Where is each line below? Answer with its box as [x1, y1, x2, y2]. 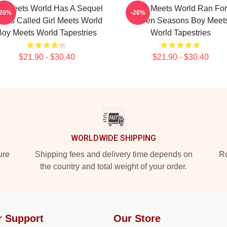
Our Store [113, 213, 161, 224]
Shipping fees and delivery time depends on [34, 150, 193, 159]
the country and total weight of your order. [40, 162, 187, 171]
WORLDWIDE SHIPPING [71, 133, 156, 143]
